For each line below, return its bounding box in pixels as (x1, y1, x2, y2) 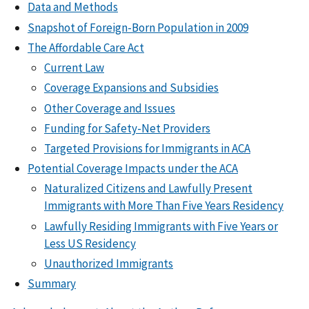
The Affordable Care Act (28, 39, 144, 55)
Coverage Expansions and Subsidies (44, 80, 219, 96)
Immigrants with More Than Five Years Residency (44, 198, 283, 214)
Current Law (44, 60, 104, 76)
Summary (28, 276, 76, 292)
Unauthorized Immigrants (44, 255, 173, 271)
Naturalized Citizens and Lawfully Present (44, 181, 252, 197)
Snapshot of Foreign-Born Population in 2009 (28, 19, 248, 35)
